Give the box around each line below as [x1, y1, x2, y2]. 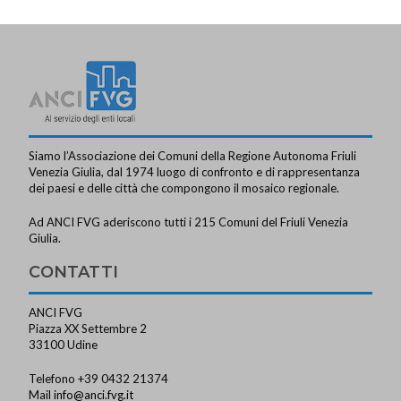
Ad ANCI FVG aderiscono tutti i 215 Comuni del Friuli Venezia [29, 214, 349, 229]
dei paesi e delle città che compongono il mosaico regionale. [29, 180, 340, 195]
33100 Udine [29, 337, 98, 352]
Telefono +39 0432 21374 [29, 371, 169, 386]
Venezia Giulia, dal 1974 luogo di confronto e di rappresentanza [29, 164, 361, 179]
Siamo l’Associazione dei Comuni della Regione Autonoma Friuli [29, 148, 357, 163]
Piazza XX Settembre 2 [29, 320, 148, 336]
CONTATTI [29, 261, 119, 282]
